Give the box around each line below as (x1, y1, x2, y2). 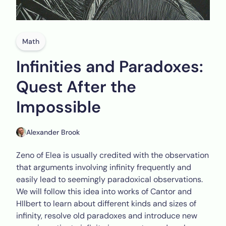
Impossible (16, 96, 101, 118)
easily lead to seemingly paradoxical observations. (16, 174, 203, 185)
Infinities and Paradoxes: (16, 56, 203, 77)
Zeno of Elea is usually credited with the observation (16, 150, 209, 160)
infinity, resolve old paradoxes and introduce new (16, 210, 197, 221)
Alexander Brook (26, 128, 80, 137)
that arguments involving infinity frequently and (16, 162, 191, 173)
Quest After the (16, 76, 136, 97)
